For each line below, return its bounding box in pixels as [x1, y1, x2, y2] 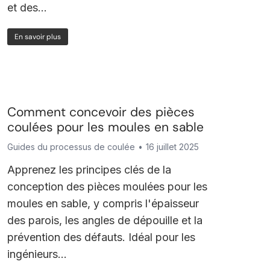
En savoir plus [14, 32, 61, 42]
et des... [7, 1, 48, 14]
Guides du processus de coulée [7, 142, 136, 152]
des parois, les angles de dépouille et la [7, 214, 203, 227]
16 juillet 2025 [146, 142, 199, 152]
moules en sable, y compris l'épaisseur [7, 197, 199, 210]
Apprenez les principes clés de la [7, 163, 172, 176]
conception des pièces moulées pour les [7, 180, 208, 193]
